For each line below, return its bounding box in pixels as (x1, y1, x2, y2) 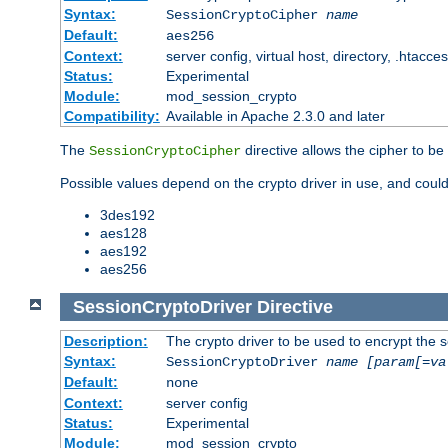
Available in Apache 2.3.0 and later (165, 107, 385, 124)
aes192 (100, 242, 147, 259)
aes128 (100, 224, 147, 241)
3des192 (100, 206, 155, 223)
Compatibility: (63, 107, 160, 124)
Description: (63, 333, 148, 350)
